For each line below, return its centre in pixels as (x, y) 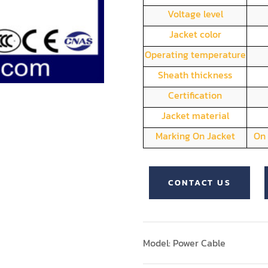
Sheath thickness (195, 75)
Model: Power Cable (184, 243)
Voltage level (195, 14)
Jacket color (195, 34)
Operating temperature (195, 54)
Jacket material (195, 115)
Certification (195, 95)
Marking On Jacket (195, 136)
